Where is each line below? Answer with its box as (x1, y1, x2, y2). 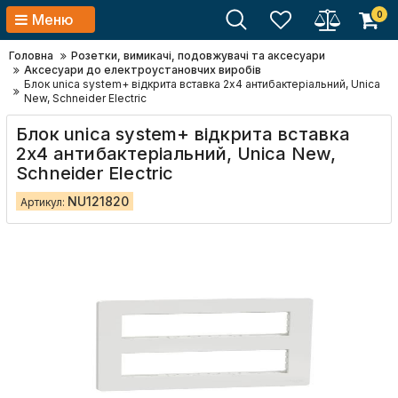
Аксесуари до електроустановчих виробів (24, 63, 261, 76)
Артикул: (20, 195, 68, 209)
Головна (9, 49, 53, 62)
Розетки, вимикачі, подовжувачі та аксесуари (71, 49, 325, 62)
